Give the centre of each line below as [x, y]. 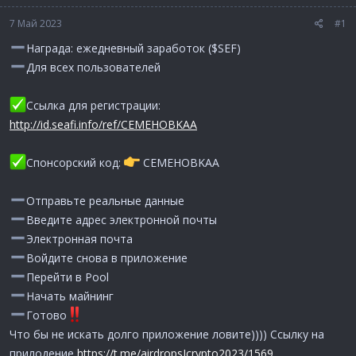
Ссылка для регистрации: [93, 105]
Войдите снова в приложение [106, 257]
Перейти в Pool [67, 277]
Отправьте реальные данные [105, 200]
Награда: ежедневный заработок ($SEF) [133, 48]
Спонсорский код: [75, 162]
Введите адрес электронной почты [121, 219]
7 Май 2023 [36, 23]
